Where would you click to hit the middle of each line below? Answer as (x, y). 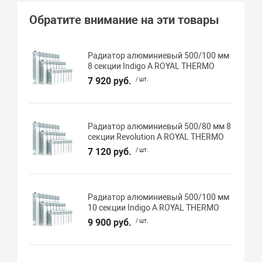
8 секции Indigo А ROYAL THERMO (151, 66)
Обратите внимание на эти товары (125, 20)
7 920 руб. (110, 81)
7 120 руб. (110, 151)
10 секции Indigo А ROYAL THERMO (154, 207)
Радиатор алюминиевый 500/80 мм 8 (160, 126)
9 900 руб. (110, 222)
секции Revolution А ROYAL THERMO (156, 137)
